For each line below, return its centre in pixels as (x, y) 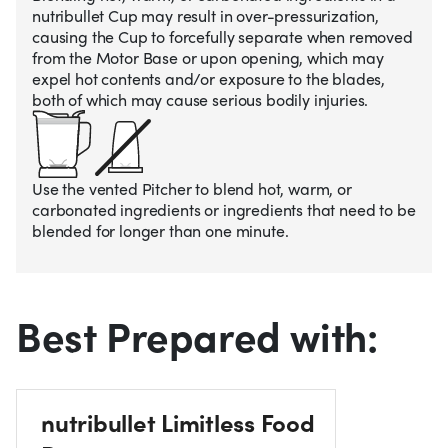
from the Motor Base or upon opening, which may (208, 58)
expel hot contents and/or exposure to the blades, (209, 79)
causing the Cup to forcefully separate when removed (222, 37)
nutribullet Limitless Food (178, 422)
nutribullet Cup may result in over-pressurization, (205, 16)
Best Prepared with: (197, 335)
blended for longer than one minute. (160, 231)
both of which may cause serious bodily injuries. (200, 100)
